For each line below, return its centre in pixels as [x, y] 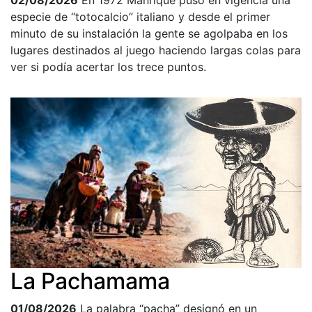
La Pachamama [90, 281]
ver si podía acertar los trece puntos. [108, 67]
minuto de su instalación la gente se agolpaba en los [149, 33]
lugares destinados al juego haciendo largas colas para [156, 50]
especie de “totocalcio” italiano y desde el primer [140, 16]
